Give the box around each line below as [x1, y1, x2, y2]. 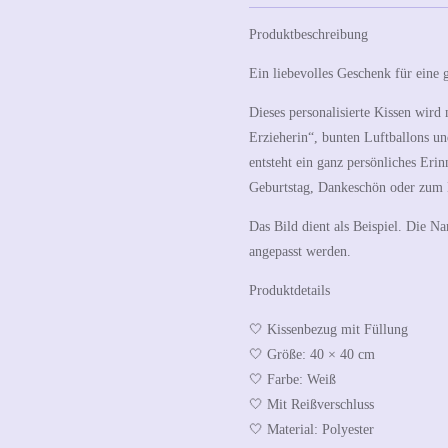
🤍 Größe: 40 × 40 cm [249, 346, 375, 362]
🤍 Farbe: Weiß [249, 371, 336, 387]
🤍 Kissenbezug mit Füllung [249, 321, 408, 337]
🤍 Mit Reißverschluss [249, 396, 374, 412]
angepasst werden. [249, 243, 351, 259]
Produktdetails [249, 282, 330, 298]
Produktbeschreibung [249, 26, 368, 42]
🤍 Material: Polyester [249, 421, 374, 437]
